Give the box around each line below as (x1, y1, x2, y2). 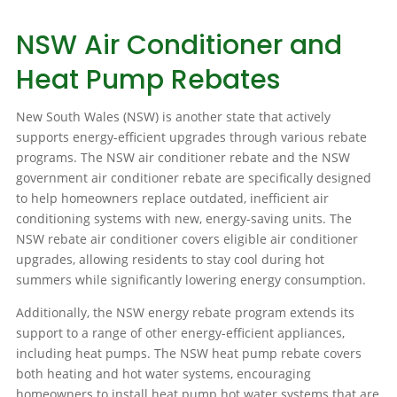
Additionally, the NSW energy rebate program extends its (15, 304, 354, 322)
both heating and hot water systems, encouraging (15, 365, 311, 383)
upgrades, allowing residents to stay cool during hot (15, 251, 324, 269)
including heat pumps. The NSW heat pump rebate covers (15, 345, 362, 362)
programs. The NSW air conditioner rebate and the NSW (15, 149, 350, 167)
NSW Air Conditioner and (15, 27, 342, 65)
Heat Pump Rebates (15, 61, 280, 99)
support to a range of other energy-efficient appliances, (15, 324, 345, 342)
